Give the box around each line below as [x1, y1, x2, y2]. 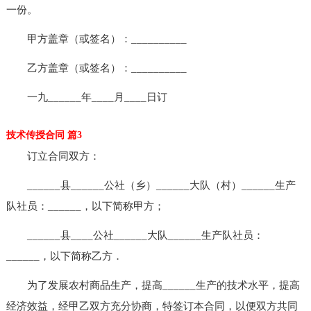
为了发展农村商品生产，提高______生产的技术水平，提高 [6, 279, 300, 291]
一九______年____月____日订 [6, 91, 167, 103]
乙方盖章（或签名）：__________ [6, 62, 187, 74]
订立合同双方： [6, 150, 100, 162]
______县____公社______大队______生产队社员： [6, 229, 264, 241]
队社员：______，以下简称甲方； [6, 200, 165, 212]
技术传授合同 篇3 [6, 129, 82, 140]
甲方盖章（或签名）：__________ [6, 33, 187, 44]
